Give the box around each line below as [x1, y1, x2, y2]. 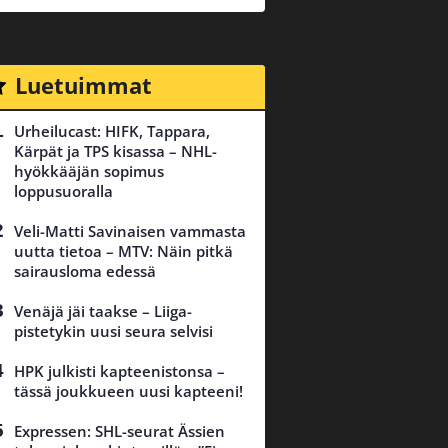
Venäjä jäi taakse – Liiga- [14, 301, 192, 322]
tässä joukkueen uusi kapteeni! [14, 381, 243, 402]
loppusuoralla [14, 181, 113, 202]
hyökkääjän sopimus [14, 161, 164, 182]
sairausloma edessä [14, 261, 156, 282]
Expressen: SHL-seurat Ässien [14, 421, 225, 442]
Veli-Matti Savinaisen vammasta [14, 221, 246, 242]
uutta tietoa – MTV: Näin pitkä [14, 241, 233, 262]
